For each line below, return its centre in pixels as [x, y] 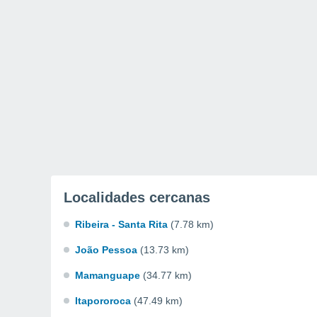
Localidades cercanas [137, 197]
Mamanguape [108, 275]
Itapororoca [103, 301]
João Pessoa [106, 250]
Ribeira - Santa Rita [121, 224]
